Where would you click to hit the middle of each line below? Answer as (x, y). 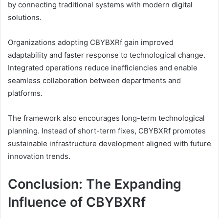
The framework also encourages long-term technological (106, 118)
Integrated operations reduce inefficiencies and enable (103, 68)
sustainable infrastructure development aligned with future (109, 144)
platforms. (25, 93)
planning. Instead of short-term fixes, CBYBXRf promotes (107, 131)
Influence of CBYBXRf (77, 202)
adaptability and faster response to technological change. (107, 55)
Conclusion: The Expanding (95, 184)
